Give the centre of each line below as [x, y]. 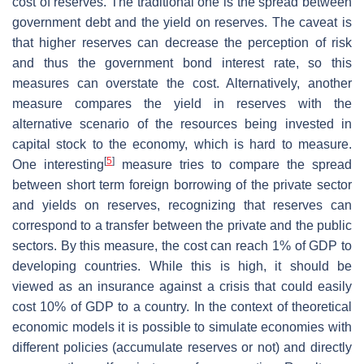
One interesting [58, 164]
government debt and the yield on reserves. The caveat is [182, 22]
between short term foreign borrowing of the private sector [182, 184]
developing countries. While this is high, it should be [182, 266]
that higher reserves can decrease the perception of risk [182, 42]
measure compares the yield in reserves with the [182, 103]
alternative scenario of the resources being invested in [182, 123]
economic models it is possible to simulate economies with [182, 327]
